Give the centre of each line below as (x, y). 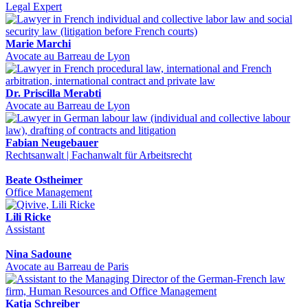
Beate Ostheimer (44, 179)
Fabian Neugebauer (52, 142)
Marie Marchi (38, 43)
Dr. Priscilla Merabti (53, 93)
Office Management (49, 192)
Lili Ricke (28, 217)
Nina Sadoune (38, 254)
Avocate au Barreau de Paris (67, 266)
